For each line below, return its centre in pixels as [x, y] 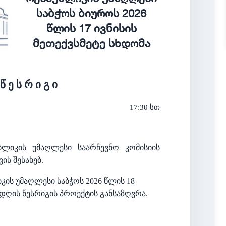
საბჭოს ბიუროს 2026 [92, 13]
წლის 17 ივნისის [91, 28]
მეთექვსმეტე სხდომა [91, 43]
